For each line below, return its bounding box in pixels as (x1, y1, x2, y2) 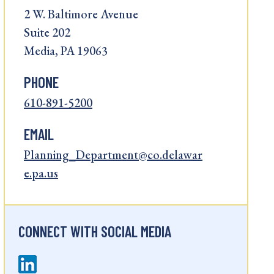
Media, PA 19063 (24, 43, 108, 59)
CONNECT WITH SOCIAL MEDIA (18, 222, 171, 240)
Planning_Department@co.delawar (24, 147, 202, 163)
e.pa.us (24, 165, 58, 181)
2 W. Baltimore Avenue (24, 6, 138, 22)
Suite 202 (24, 24, 70, 40)
